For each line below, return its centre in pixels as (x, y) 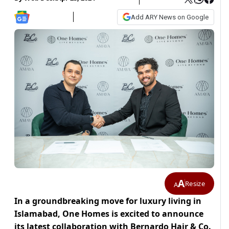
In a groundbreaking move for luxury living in (108, 201)
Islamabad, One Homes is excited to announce (109, 214)
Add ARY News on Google (170, 17)
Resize (195, 183)
